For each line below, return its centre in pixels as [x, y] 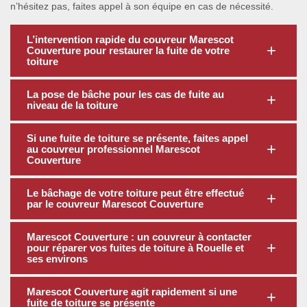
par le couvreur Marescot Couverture [115, 204]
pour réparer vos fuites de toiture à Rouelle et [135, 248]
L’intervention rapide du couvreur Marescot [130, 39]
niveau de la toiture [72, 105]
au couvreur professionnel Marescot [113, 149]
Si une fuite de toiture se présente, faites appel [137, 138]
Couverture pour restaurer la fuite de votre [128, 50]
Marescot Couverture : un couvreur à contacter [139, 237]
